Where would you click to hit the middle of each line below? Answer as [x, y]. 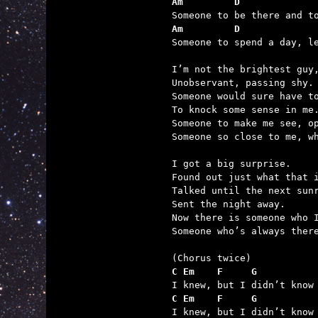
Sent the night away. [229, 204]
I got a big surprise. [231, 164]
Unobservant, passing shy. [243, 83]
